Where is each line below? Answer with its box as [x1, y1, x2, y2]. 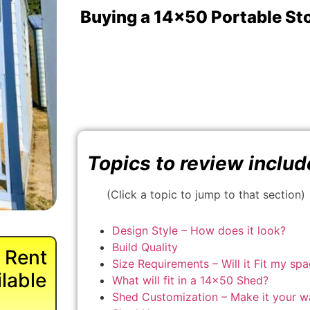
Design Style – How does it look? [111, 223, 286, 237]
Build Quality [111, 239, 178, 254]
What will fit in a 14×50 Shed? [111, 273, 268, 287]
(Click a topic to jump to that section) [106, 188, 305, 202]
